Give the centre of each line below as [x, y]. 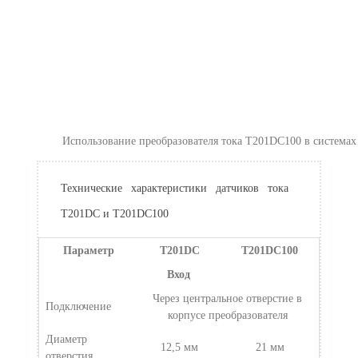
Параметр [88, 250]
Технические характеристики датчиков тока [175, 188]
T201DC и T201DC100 [114, 213]
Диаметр [67, 339]
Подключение [79, 306]
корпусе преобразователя [227, 315]
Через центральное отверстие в [228, 298]
